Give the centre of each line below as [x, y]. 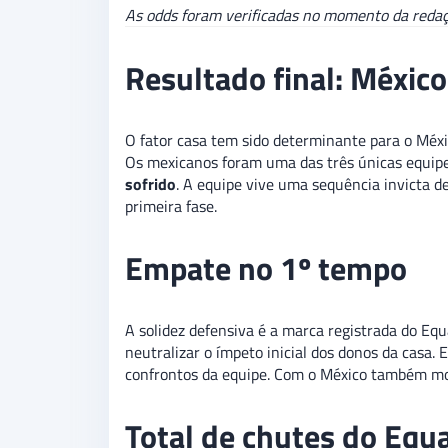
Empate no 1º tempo [266, 268]
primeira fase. [171, 206]
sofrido [150, 184]
